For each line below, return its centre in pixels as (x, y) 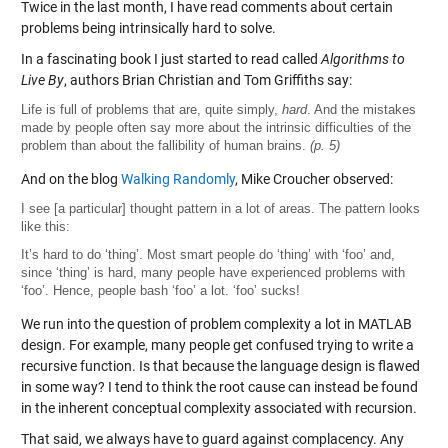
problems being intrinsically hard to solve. (148, 27)
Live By (42, 79)
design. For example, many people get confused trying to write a (217, 344)
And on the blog (70, 178)
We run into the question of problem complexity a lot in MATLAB (216, 323)
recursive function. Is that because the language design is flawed (220, 365)
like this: (45, 226)
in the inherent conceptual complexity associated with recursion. (218, 407)
